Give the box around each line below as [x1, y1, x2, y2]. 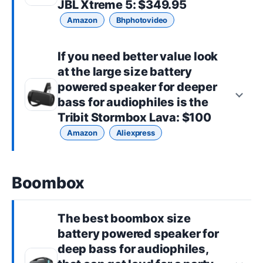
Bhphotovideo [116, 15, 168, 25]
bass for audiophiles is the [58, 95, 208, 110]
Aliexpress [116, 128, 155, 138]
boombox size [110, 211, 191, 226]
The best [58, 211, 111, 226]
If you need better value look [58, 49, 218, 64]
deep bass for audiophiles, [58, 242, 208, 257]
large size [92, 65, 148, 79]
